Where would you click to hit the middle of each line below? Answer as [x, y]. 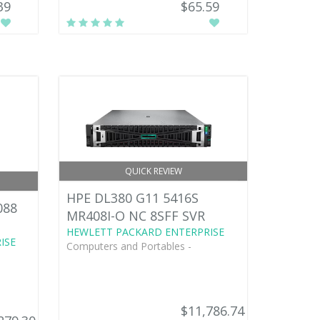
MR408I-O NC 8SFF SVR [136, 216]
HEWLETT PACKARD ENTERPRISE [146, 232]
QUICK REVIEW [153, 171]
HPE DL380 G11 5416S [133, 198]
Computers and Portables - [129, 246]
